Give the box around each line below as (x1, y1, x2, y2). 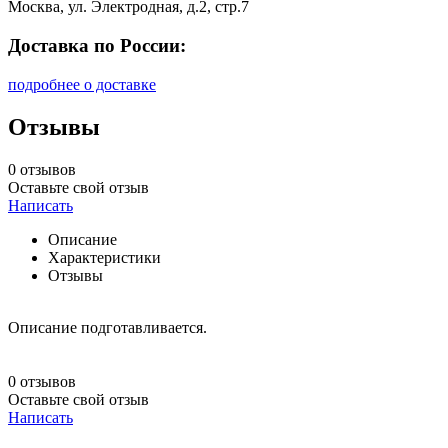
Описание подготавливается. (8, 318, 207, 336)
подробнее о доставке (8, 75, 156, 93)
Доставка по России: (8, 34, 186, 56)
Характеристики (48, 248, 161, 266)
